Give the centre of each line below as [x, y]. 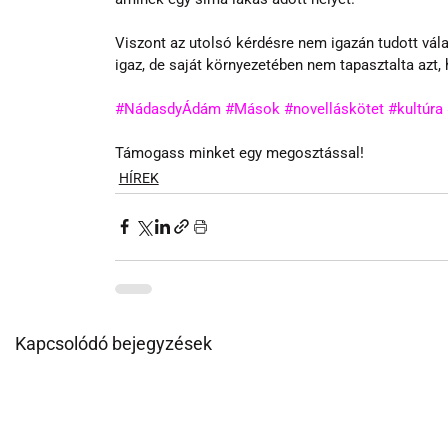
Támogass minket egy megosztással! [239, 152]
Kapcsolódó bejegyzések [113, 343]
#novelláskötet [333, 108]
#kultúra [415, 108]
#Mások [252, 108]
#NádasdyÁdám [167, 108]
